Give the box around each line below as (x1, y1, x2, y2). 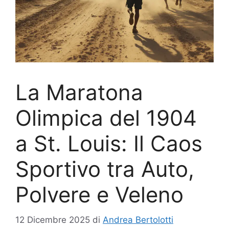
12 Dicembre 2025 (15, 214, 90, 225)
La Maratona (15, 79, 143, 105)
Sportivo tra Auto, (15, 156, 194, 182)
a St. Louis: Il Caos (15, 130, 202, 156)
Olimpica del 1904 (15, 105, 197, 131)
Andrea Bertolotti (103, 214, 173, 225)
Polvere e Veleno (15, 181, 184, 208)
